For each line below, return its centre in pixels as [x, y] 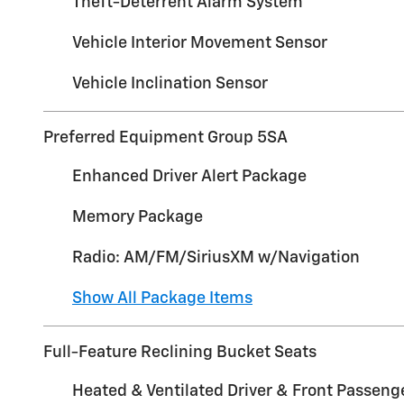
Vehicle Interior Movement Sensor [200, 43]
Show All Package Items [162, 298]
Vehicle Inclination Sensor [170, 83]
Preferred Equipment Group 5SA [165, 138]
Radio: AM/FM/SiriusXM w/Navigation [216, 257]
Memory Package [138, 217]
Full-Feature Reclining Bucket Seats [180, 352]
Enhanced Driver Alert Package [189, 176]
